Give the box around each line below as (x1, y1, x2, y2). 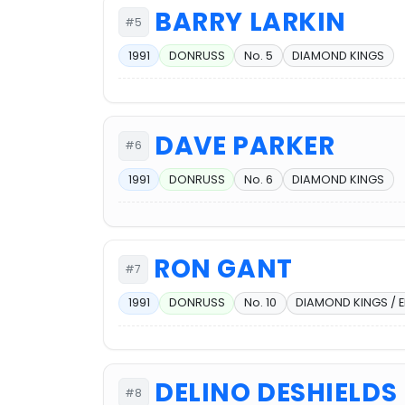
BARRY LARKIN (155, 5, 346, 41)
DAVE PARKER (155, 127, 335, 164)
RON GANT (154, 251, 293, 287)
